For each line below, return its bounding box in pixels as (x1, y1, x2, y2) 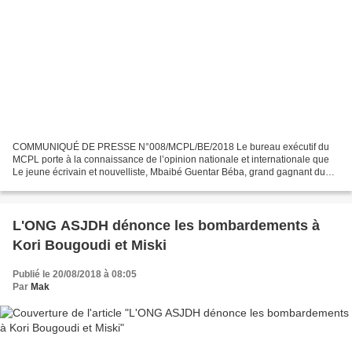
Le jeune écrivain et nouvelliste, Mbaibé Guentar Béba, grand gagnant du (13, 166, 325, 178)
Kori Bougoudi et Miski (13, 236, 167, 253)
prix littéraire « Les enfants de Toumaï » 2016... (13, 178, 211, 190)
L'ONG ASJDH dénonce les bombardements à (13, 217, 320, 233)
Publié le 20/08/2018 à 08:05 (13, 268, 137, 280)
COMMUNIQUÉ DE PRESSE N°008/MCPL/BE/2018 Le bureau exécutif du (13, 141, 329, 152)
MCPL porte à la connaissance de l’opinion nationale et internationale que (13, 153, 329, 165)
